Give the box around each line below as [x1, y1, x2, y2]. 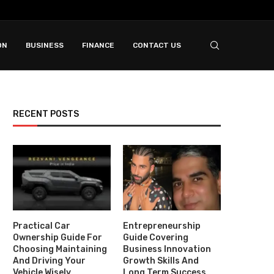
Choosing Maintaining [13, 243, 107, 254]
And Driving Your [13, 255, 86, 266]
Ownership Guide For [13, 232, 102, 243]
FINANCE [82, 41, 114, 50]
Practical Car [13, 220, 70, 231]
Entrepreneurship [123, 220, 201, 231]
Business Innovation [123, 243, 212, 254]
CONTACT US [133, 41, 181, 50]
